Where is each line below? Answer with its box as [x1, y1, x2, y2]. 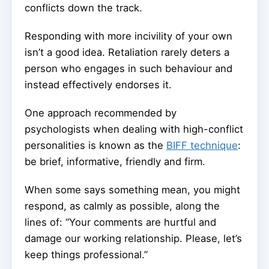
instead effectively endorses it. [25, 79, 172, 91]
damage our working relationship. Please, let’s [25, 232, 242, 245]
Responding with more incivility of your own [25, 30, 232, 43]
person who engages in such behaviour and [25, 62, 232, 75]
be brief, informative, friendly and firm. [25, 156, 205, 168]
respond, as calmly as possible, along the [25, 200, 220, 213]
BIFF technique [166, 139, 238, 152]
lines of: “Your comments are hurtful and [25, 216, 216, 229]
